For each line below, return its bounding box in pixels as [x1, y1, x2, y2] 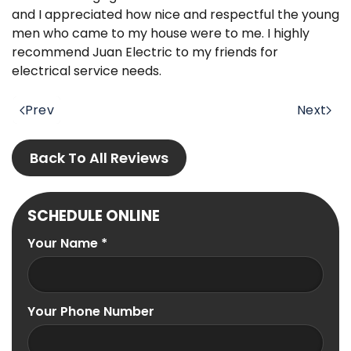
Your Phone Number [27, 302, 154, 321]
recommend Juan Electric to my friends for [12, 43, 278, 62]
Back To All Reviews [30, 148, 168, 168]
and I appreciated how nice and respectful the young [12, 5, 339, 24]
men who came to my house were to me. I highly [12, 24, 309, 43]
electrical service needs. [12, 62, 161, 81]
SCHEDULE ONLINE [27, 205, 160, 227]
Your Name [27, 234, 101, 253]
